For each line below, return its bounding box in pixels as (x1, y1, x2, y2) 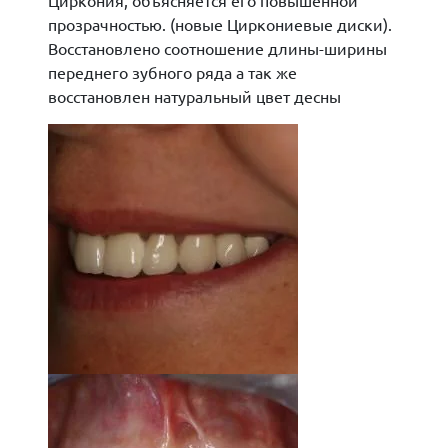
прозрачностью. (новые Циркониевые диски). (48, 14, 392, 34)
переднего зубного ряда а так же (48, 62, 297, 82)
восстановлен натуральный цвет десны (48, 86, 341, 106)
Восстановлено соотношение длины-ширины (48, 38, 387, 58)
